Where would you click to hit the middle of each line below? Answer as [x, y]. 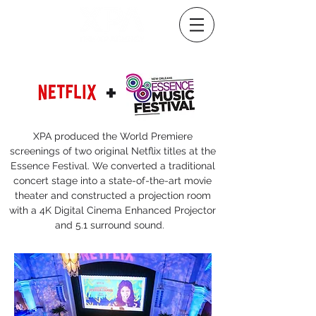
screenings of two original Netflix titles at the [113, 151]
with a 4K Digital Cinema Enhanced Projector [113, 210]
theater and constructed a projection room [113, 195]
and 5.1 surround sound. [113, 225]
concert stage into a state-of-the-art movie [113, 181]
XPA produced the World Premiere [113, 136]
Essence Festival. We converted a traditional [113, 166]
